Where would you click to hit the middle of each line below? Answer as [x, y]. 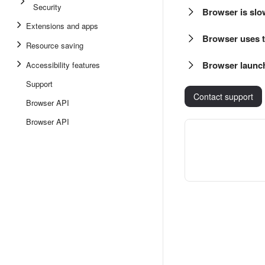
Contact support [223, 96]
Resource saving [55, 45]
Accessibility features [63, 65]
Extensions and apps [62, 26]
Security [47, 7]
